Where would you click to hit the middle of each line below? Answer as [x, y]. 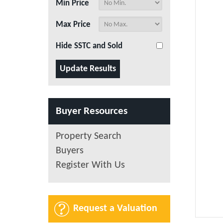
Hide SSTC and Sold [89, 46]
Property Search [89, 136]
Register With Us [90, 165]
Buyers [70, 151]
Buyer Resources [92, 111]
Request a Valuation [115, 209]
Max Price [73, 25]
